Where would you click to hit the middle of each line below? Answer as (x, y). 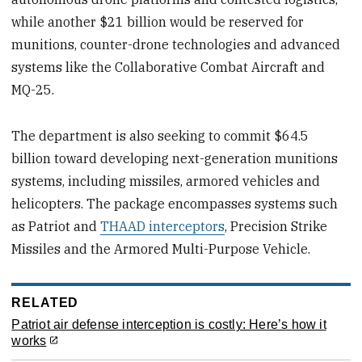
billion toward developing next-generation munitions (175, 158)
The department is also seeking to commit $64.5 (160, 135)
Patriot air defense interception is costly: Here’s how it (169, 324)
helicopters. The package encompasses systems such (175, 203)
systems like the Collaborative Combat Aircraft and (168, 67)
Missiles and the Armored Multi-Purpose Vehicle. (161, 248)
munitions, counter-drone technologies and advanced (176, 44)
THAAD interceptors (163, 226)
